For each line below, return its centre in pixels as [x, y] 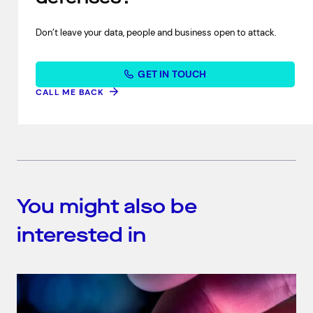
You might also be [107, 207]
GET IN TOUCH [172, 74]
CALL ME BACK [70, 92]
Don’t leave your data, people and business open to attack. [156, 32]
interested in [81, 235]
